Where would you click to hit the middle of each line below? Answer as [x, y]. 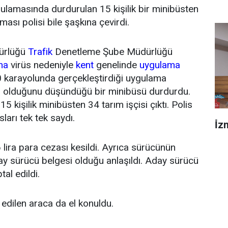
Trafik [40, 52]
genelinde [117, 65]
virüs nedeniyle [42, 65]
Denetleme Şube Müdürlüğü [112, 52]
